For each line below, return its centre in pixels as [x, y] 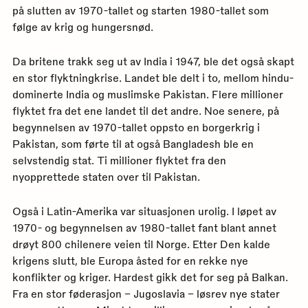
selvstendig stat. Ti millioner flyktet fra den [119, 160]
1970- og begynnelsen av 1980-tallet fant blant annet [144, 228]
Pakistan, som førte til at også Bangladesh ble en [133, 143]
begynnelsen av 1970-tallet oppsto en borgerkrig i [136, 127]
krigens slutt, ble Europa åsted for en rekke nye [130, 261]
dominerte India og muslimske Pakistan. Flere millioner [147, 94]
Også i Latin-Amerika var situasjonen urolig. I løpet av [144, 211]
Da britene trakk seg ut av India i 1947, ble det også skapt [153, 61]
